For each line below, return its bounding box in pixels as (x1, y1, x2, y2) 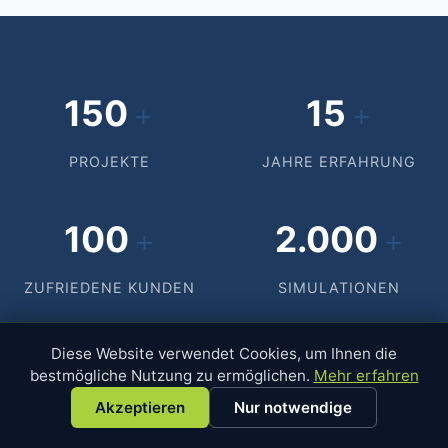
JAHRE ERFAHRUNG (262, 153, 416, 170)
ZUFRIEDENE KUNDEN (23, 279, 195, 296)
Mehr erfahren (313, 366, 419, 385)
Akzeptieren (95, 398, 185, 417)
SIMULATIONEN (278, 279, 400, 296)
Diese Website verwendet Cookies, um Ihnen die (51, 344, 397, 363)
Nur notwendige (234, 398, 352, 417)
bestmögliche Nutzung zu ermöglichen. (29, 366, 314, 385)
